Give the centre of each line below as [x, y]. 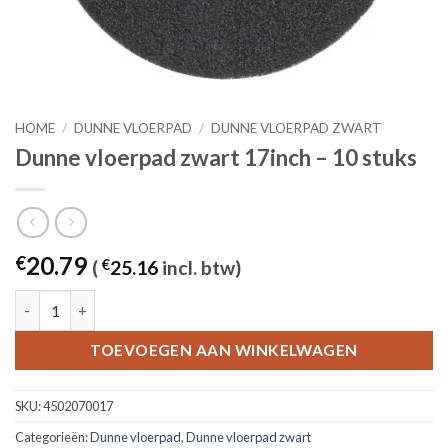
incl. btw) [199, 268]
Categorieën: [52, 437]
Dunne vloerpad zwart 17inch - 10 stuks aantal [172, 301]
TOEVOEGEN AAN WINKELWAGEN [224, 349]
